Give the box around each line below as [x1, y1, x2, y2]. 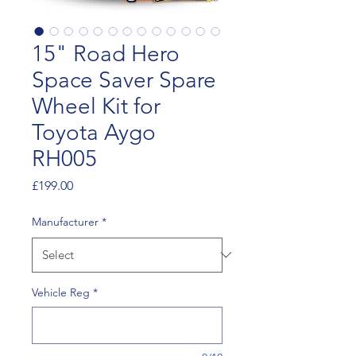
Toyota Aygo [32, 118, 156, 145]
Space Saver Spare [32, 66, 216, 93]
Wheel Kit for [32, 92, 161, 119]
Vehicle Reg [32, 284, 90, 300]
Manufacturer [32, 214, 99, 229]
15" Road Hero [32, 40, 180, 67]
